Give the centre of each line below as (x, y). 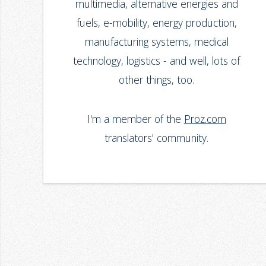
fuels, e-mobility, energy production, (156, 22)
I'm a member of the (135, 119)
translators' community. (157, 138)
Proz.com (205, 119)
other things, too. (157, 79)
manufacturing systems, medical (156, 41)
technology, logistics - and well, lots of (157, 60)
